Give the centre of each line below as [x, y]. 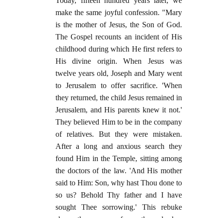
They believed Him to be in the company [119, 122]
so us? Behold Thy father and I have [119, 195]
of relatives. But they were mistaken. [119, 134]
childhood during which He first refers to [119, 49]
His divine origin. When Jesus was [119, 61]
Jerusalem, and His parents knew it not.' [119, 110]
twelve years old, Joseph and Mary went [119, 73]
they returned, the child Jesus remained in [119, 98]
